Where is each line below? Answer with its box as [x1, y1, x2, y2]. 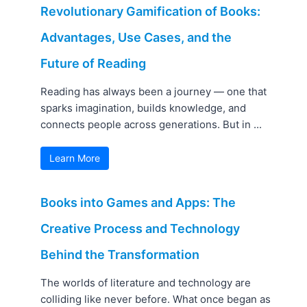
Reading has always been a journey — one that [40, 85, 267, 99]
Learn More [49, 152, 101, 164]
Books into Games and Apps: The [40, 195, 236, 210]
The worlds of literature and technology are [40, 276, 251, 290]
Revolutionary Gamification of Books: [40, 4, 261, 19]
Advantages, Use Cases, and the [40, 30, 232, 45]
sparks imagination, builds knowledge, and [40, 101, 247, 115]
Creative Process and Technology [40, 221, 241, 236]
